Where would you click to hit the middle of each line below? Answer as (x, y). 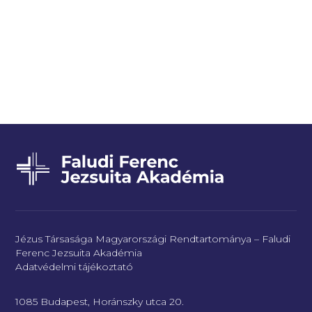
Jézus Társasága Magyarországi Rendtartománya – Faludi (153, 239)
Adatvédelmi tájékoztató (75, 267)
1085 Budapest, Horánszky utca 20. (100, 302)
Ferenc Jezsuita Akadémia (79, 253)
